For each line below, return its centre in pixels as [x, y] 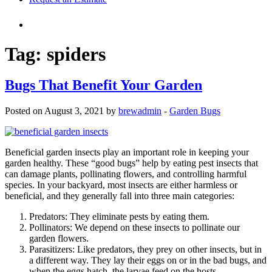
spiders [76, 54]
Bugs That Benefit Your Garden [104, 85]
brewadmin [140, 110]
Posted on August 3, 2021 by [62, 110]
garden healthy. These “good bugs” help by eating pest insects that [131, 163]
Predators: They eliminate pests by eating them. [119, 216]
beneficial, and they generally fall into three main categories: [120, 195]
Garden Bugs [195, 110]
